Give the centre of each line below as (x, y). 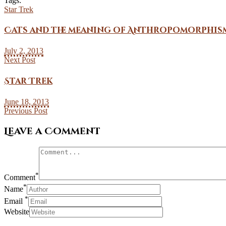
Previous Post (26, 110)
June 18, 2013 (26, 101)
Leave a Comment (52, 131)
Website (17, 211)
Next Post (20, 60)
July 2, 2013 (24, 51)
